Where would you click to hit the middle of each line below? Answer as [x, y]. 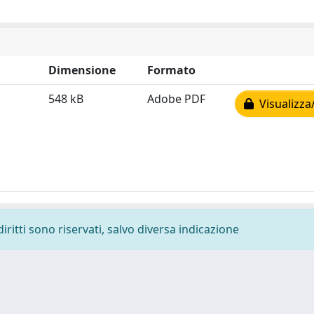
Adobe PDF [176, 99]
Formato [171, 70]
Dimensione [82, 70]
